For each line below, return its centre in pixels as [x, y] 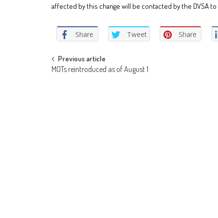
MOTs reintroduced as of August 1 [100, 69]
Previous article [82, 59]
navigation [79, 82]
